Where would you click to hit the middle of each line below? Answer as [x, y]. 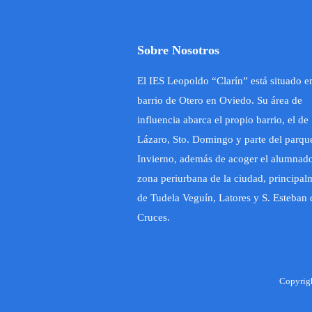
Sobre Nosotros [178, 50]
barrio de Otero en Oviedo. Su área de [220, 101]
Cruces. [154, 218]
